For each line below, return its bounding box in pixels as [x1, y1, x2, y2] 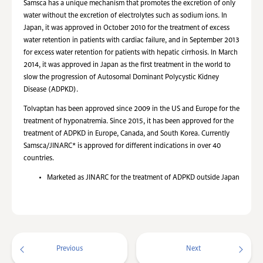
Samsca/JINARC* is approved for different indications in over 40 [23, 143, 221, 150]
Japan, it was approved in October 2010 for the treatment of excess [23, 25, 230, 32]
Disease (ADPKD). [23, 86, 78, 93]
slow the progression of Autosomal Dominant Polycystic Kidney [23, 74, 219, 81]
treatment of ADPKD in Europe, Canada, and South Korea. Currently [23, 130, 230, 137]
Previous [56, 245, 83, 252]
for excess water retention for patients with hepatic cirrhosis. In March [23, 49, 238, 56]
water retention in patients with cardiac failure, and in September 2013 [23, 37, 240, 44]
